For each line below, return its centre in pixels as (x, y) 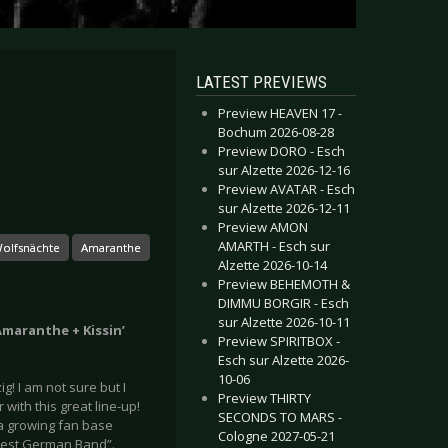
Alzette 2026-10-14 (272, 265)
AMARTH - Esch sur (274, 246)
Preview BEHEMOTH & (284, 284)
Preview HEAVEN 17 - (280, 113)
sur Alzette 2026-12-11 (284, 208)
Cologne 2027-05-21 (276, 436)
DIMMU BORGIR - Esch (283, 303)
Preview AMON (263, 227)
